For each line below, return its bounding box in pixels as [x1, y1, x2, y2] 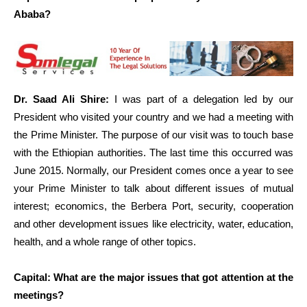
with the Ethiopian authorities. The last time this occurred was [14, 146, 293, 158]
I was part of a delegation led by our [108, 93, 293, 105]
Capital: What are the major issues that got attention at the [14, 271, 293, 283]
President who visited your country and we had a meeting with [14, 110, 293, 123]
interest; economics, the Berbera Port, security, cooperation [14, 199, 293, 212]
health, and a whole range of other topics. [14, 235, 196, 247]
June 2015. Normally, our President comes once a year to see [14, 164, 293, 176]
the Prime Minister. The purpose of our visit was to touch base [14, 128, 293, 140]
